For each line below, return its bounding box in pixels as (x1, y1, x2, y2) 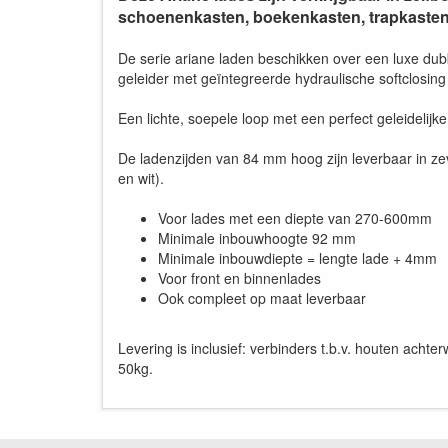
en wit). (118, 168, 164, 188)
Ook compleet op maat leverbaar (158, 288, 366, 308)
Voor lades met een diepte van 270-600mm (158, 208, 432, 228)
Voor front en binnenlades (158, 268, 321, 288)
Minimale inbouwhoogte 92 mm (158, 228, 356, 248)
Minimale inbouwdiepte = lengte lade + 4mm (158, 248, 437, 268)
